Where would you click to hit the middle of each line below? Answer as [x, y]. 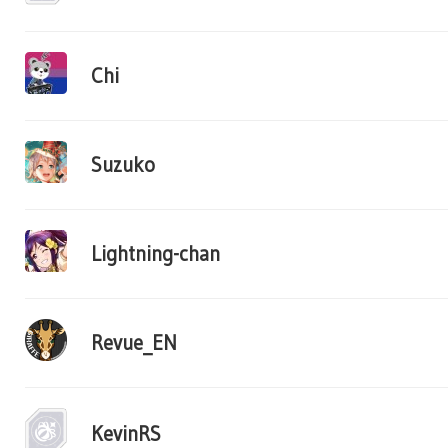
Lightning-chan [155, 254]
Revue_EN [134, 343]
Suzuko [123, 165]
